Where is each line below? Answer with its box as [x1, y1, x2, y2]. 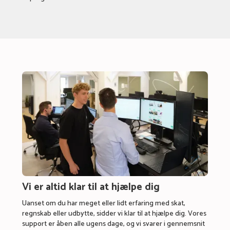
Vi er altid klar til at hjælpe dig [22, 178, 160, 196]
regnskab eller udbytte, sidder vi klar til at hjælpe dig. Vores [22, 207, 206, 220]
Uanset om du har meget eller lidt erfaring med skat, [22, 197, 185, 209]
